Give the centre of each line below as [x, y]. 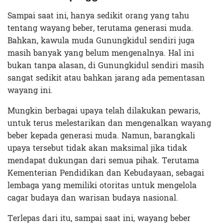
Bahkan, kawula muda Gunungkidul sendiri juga [101, 40]
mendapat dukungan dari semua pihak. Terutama [103, 160]
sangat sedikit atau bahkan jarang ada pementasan [106, 78]
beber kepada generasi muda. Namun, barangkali [101, 135]
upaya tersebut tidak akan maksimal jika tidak [97, 148]
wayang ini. [30, 90]
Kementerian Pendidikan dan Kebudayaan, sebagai [106, 173]
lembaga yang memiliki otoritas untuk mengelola [102, 185]
